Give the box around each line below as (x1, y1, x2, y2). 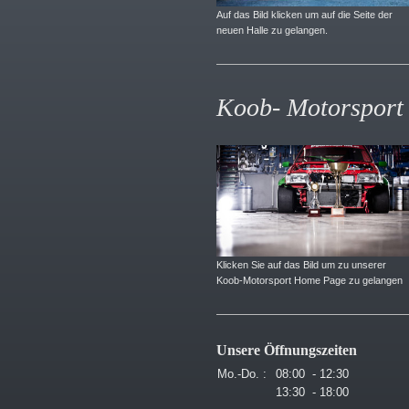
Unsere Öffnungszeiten (216, 341, 357, 358)
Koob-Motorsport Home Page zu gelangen (216, 274, 403, 286)
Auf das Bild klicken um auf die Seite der (216, 9, 393, 21)
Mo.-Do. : (217, 367, 267, 382)
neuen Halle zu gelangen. (216, 25, 328, 37)
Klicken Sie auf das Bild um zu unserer (216, 258, 386, 270)
